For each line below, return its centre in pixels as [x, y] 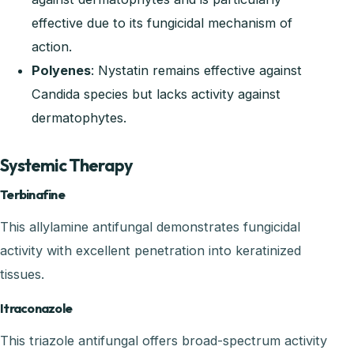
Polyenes [61, 70]
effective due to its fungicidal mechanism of [162, 23]
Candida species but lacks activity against [156, 94]
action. [52, 46]
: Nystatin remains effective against [196, 70]
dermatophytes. [79, 117]
